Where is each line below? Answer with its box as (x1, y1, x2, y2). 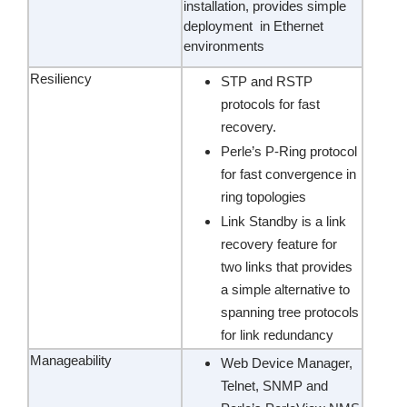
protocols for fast (221, 96, 320, 112)
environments (184, 38, 264, 54)
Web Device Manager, (221, 355, 352, 371)
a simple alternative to (221, 282, 350, 297)
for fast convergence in (221, 166, 356, 182)
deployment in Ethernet (184, 18, 323, 34)
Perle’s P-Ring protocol (221, 144, 357, 159)
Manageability (30, 352, 112, 368)
